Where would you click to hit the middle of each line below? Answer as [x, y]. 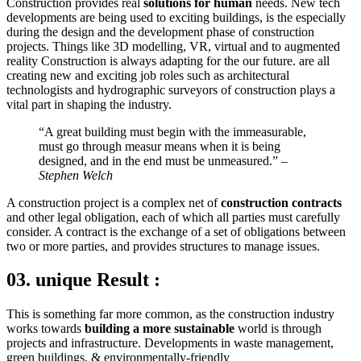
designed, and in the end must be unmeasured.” [160, 160]
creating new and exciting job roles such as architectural [148, 75]
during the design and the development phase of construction [160, 31]
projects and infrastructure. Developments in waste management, [170, 343]
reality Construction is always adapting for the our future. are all [168, 60]
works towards [46, 329]
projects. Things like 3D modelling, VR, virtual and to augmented [173, 46]
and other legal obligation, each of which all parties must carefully [173, 217]
